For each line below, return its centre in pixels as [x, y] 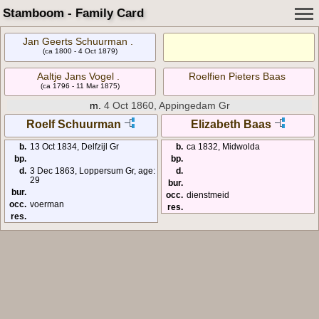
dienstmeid [208, 195]
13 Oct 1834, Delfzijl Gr [74, 147]
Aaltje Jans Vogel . [78, 76]
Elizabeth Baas [231, 125]
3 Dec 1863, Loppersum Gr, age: [93, 171]
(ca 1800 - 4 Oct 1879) [80, 51]
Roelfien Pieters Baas [237, 76]
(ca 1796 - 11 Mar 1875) [80, 85]
